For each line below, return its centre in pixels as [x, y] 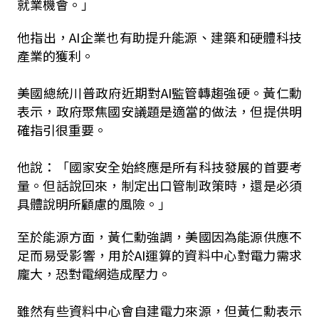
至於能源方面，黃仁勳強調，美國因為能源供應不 [159, 236]
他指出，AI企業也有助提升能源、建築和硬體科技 [159, 37]
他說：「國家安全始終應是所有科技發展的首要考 [159, 167]
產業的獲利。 [55, 56]
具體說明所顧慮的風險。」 [94, 204]
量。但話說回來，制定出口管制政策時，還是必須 [159, 185]
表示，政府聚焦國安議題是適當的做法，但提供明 [159, 111]
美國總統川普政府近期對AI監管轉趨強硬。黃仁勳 [159, 93]
